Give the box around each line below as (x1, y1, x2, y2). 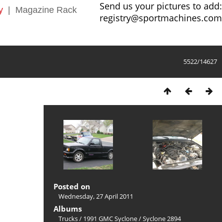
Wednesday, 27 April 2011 (58, 192, 133, 201)
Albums (54, 204, 82, 214)
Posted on (54, 181, 90, 192)
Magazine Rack (15, 5, 77, 15)
